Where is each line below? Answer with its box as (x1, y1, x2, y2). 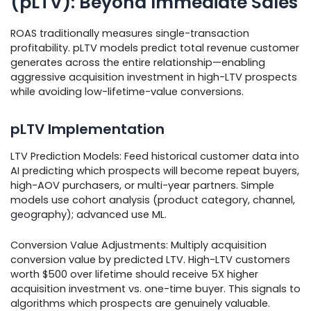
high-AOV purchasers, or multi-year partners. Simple (10, 178, 274, 192)
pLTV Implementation (10, 119, 165, 139)
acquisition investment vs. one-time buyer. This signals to (10, 282, 301, 296)
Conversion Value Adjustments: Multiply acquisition (10, 238, 267, 253)
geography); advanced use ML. (10, 207, 167, 221)
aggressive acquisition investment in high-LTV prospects (10, 69, 297, 84)
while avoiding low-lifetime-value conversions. (10, 84, 244, 99)
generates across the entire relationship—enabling (10, 55, 265, 69)
